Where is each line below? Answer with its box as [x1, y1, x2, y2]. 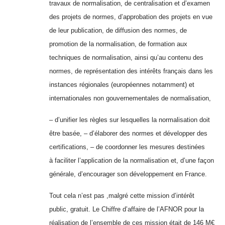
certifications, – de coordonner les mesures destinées [49, 143, 205, 151]
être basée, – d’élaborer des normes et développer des [49, 130, 207, 138]
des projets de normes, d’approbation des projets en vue [49, 13, 212, 21]
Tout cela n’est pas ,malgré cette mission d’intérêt [49, 192, 194, 200]
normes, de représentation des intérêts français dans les [49, 67, 213, 75]
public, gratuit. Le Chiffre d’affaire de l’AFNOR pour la [49, 205, 204, 213]
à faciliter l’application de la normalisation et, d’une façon [49, 157, 214, 165]
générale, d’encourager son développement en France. [49, 170, 207, 178]
